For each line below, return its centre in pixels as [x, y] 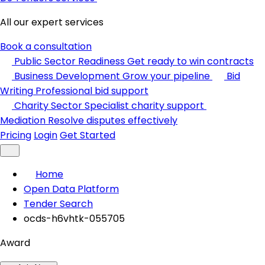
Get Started [88, 135]
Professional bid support [92, 91]
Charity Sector [48, 106]
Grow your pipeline [166, 76]
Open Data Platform [71, 189]
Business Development [67, 76]
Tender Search [58, 204]
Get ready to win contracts [190, 61]
